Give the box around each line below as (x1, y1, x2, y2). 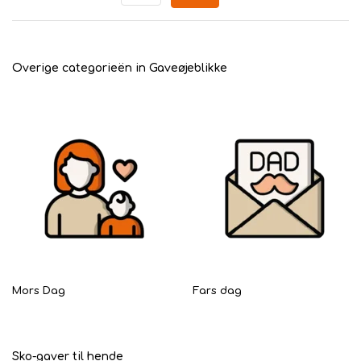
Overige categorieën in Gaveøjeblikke (12, 62, 227, 74)
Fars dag (193, 285, 242, 297)
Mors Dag (12, 285, 65, 297)
